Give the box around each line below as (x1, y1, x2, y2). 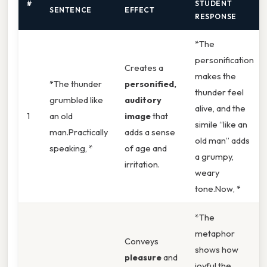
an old (49, 110, 73, 122)
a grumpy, (195, 151, 234, 163)
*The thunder (49, 78, 102, 90)
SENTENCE (49, 5, 92, 15)
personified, (125, 78, 176, 90)
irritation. (125, 159, 160, 170)
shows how (195, 244, 238, 256)
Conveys (125, 235, 159, 247)
